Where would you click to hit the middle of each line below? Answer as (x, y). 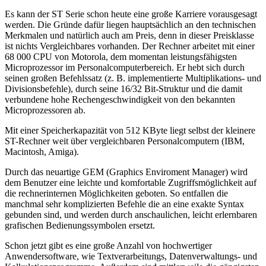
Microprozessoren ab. (45, 110)
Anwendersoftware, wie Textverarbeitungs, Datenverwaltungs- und (131, 256)
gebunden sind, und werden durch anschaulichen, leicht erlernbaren (131, 214)
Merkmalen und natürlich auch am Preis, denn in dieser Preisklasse (129, 35)
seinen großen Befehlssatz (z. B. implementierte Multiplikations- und (133, 78)
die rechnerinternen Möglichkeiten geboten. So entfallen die (116, 193)
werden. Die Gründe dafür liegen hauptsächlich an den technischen (130, 24)
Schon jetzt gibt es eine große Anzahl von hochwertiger (108, 245)
